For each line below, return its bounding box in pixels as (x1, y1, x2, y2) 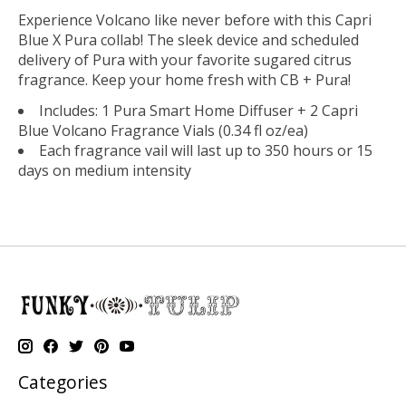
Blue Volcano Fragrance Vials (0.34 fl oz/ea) (18, 121, 308, 141)
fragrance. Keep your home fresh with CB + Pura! (18, 70, 351, 91)
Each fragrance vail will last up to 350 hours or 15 (39, 140, 372, 161)
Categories (18, 370, 107, 395)
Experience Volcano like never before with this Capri (18, 10, 372, 31)
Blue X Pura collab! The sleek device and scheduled (18, 30, 359, 51)
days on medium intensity (18, 160, 191, 181)
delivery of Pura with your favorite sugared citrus (18, 50, 352, 71)
